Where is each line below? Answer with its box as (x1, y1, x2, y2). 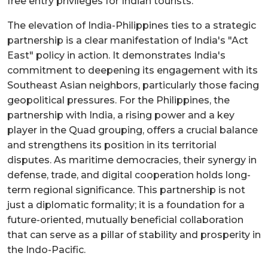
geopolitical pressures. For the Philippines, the (7, 94, 230, 106)
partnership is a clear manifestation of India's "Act (7, 34, 248, 46)
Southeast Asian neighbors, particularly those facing (7, 79, 259, 91)
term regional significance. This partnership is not (7, 184, 245, 196)
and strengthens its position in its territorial (7, 139, 217, 151)
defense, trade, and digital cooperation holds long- (7, 169, 251, 181)
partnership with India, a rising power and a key (7, 109, 234, 121)
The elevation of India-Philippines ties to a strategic (7, 19, 256, 31)
